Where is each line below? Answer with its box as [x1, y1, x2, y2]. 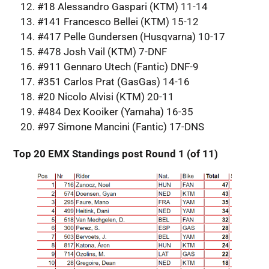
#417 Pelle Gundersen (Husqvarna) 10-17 [37, 30, 225, 43]
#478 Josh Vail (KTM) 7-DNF [37, 45, 167, 58]
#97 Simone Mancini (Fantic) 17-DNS [37, 120, 204, 133]
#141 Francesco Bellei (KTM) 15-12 [37, 15, 199, 28]
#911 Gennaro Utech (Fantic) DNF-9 [37, 60, 199, 73]
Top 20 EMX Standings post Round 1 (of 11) [13, 147, 218, 160]
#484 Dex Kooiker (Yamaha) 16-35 [37, 105, 193, 118]
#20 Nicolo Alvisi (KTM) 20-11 [37, 90, 174, 103]
